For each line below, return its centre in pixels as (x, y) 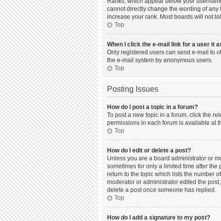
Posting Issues (133, 89)
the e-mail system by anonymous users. (160, 60)
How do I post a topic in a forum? (152, 107)
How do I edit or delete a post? (149, 150)
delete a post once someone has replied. (162, 190)
